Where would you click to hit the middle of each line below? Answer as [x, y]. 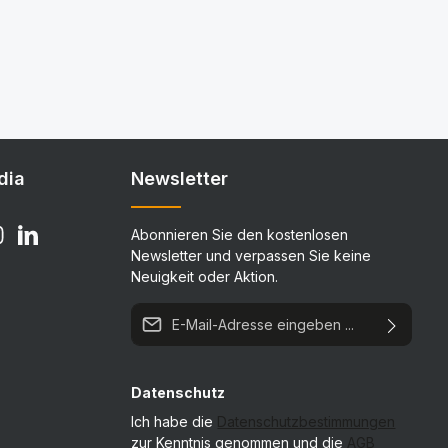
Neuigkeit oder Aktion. [205, 276]
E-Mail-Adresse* [184, 312]
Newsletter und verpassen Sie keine [251, 255]
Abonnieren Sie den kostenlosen [240, 234]
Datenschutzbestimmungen [306, 421]
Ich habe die [174, 421]
